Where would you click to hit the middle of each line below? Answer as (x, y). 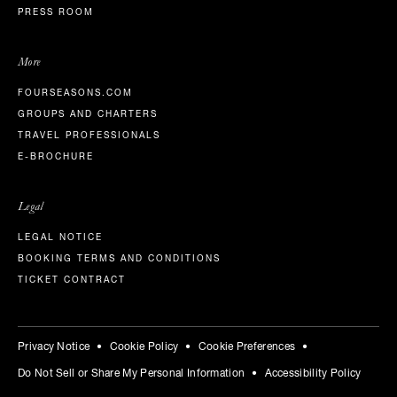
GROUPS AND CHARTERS (88, 115)
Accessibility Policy (313, 374)
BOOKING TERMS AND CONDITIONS (119, 259)
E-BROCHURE (56, 157)
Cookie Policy (144, 347)
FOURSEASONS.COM (75, 93)
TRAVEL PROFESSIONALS (89, 136)
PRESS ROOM (56, 13)
